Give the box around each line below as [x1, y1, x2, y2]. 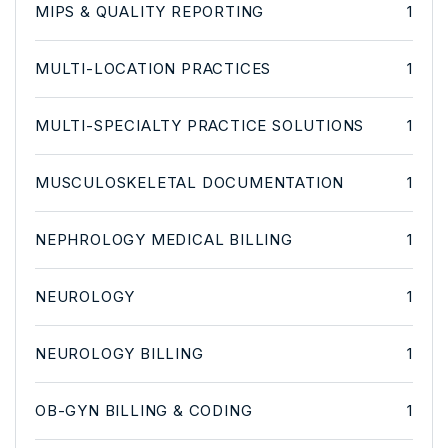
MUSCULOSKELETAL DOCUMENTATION [35, 172, 345, 192]
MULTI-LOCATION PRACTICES [35, 58, 272, 78]
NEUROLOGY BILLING [35, 343, 204, 363]
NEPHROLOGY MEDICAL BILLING [35, 229, 293, 249]
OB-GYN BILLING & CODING [35, 400, 253, 420]
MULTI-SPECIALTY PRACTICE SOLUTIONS [35, 115, 365, 135]
